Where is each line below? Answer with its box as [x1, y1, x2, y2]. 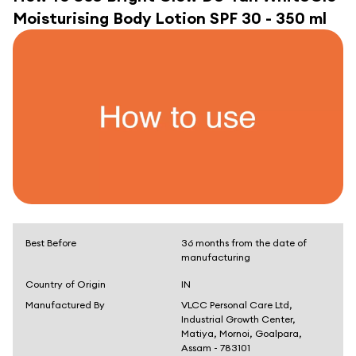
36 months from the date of [181, 237, 307, 249]
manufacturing [181, 251, 250, 263]
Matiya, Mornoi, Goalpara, [181, 327, 302, 339]
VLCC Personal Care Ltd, [181, 299, 292, 311]
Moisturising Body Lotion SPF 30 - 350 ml [13, 8, 327, 28]
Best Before [25, 237, 76, 249]
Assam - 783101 [181, 342, 250, 354]
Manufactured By [25, 299, 105, 311]
